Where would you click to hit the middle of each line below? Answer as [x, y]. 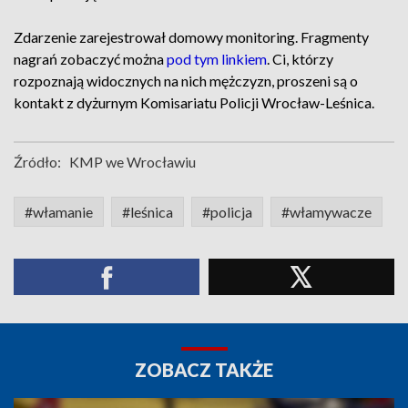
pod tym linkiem [217, 59]
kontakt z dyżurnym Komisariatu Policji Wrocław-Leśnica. [194, 102]
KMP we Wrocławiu [133, 162]
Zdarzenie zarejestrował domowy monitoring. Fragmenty [191, 37]
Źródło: [37, 162]
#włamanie [59, 212]
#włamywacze [326, 212]
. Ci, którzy [300, 59]
